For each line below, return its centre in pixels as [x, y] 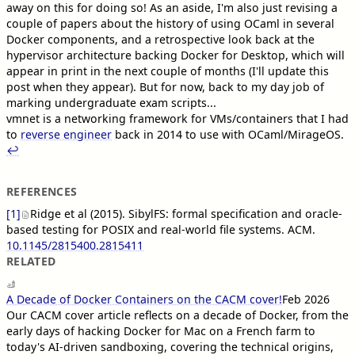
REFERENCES [42, 191]
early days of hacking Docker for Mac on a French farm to [161, 330]
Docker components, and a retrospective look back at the [160, 39]
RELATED [31, 261]
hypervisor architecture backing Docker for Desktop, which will [176, 55]
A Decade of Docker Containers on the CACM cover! [144, 299]
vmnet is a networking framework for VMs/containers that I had [177, 118]
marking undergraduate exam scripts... [111, 102]
